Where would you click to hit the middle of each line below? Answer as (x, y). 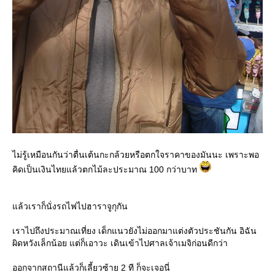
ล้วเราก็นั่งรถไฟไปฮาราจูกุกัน (70, 206)
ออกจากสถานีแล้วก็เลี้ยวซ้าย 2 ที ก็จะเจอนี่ (91, 268)
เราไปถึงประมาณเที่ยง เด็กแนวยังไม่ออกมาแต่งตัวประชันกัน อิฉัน (134, 231)
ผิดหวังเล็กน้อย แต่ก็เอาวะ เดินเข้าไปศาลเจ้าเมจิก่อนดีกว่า (120, 243)
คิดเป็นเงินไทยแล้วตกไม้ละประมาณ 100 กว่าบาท (106, 169)
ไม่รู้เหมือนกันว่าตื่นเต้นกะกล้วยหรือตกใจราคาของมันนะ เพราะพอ (136, 155)
